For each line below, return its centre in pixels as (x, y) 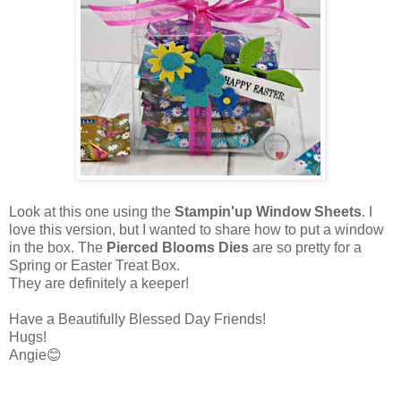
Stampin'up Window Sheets (268, 212)
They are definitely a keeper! (99, 284)
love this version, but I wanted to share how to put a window (196, 230)
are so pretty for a (307, 248)
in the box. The (58, 248)
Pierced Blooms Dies (179, 248)
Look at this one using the (92, 212)
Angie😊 (35, 355)
